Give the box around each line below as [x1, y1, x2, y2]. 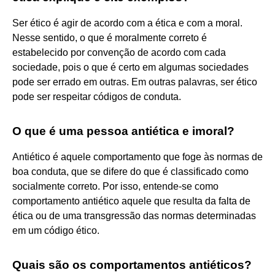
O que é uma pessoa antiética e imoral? [12, 124, 234, 137]
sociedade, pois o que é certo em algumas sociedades [12, 61, 249, 72]
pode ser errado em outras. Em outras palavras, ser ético [12, 76, 257, 87]
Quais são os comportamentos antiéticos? [12, 258, 252, 271]
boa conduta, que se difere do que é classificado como [12, 166, 249, 177]
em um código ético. [12, 225, 99, 236]
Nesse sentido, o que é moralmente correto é [12, 32, 207, 43]
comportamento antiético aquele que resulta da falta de [12, 195, 250, 206]
